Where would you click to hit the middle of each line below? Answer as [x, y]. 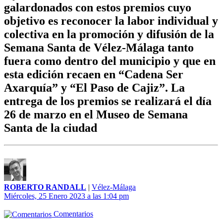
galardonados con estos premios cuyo [98, 8]
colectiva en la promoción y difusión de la [109, 34]
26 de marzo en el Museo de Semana [96, 115]
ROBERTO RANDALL [45, 187]
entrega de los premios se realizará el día [108, 101]
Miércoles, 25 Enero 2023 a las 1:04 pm [66, 196]
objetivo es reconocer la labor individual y [111, 21]
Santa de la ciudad [51, 128]
